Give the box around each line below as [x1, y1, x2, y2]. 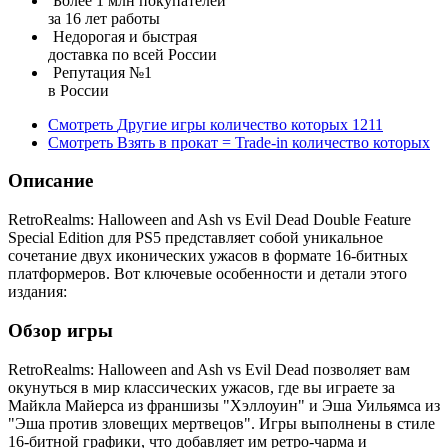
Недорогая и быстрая [53, 27, 197, 45]
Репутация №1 [53, 63, 152, 81]
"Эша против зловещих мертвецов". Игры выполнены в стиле [8, 414, 435, 432]
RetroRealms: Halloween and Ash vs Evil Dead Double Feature [8, 211, 411, 229]
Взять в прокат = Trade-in [117, 133, 288, 151]
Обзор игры [8, 319, 113, 341]
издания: [8, 283, 67, 301]
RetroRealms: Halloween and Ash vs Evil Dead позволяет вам [8, 360, 410, 378]
